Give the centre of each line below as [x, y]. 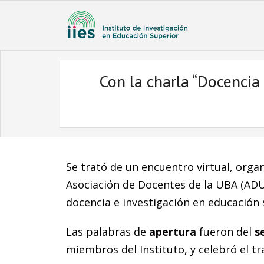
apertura [173, 232]
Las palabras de [108, 232]
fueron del [225, 232]
